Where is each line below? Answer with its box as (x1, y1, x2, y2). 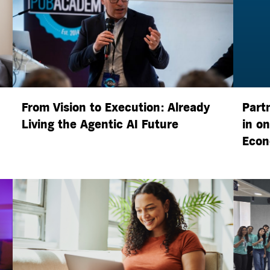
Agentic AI (80, 117, 138, 132)
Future (137, 117, 178, 132)
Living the (21, 117, 80, 132)
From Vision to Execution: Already (21, 100, 210, 115)
